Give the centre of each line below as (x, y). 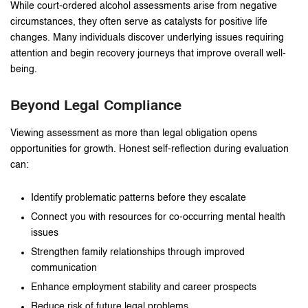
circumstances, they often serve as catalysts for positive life (139, 22)
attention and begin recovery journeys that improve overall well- (148, 53)
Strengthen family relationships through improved (138, 252)
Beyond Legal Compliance (96, 106)
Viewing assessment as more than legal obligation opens (134, 133)
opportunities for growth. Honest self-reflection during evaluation (150, 149)
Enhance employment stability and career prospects (144, 287)
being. (24, 69)
